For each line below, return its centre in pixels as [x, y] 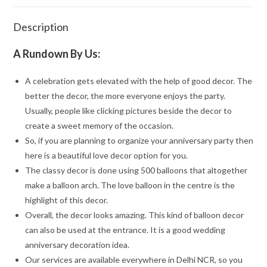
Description [41, 27]
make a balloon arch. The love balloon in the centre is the [130, 185]
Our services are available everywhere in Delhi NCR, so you [134, 259]
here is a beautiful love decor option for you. [107, 155]
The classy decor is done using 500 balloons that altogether [136, 170]
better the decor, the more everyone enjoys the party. [125, 95]
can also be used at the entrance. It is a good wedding [125, 229]
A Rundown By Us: [57, 53]
